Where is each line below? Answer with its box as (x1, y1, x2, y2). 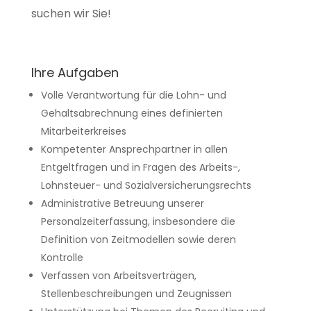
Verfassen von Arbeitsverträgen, (40, 269, 196, 283)
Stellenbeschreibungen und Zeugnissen (40, 287, 232, 301)
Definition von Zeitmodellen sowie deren (40, 233, 236, 246)
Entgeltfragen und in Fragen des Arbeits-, (40, 160, 240, 174)
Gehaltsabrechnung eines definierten (40, 106, 223, 120)
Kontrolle (40, 251, 83, 264)
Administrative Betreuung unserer (40, 196, 204, 210)
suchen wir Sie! (31, 6, 111, 22)
